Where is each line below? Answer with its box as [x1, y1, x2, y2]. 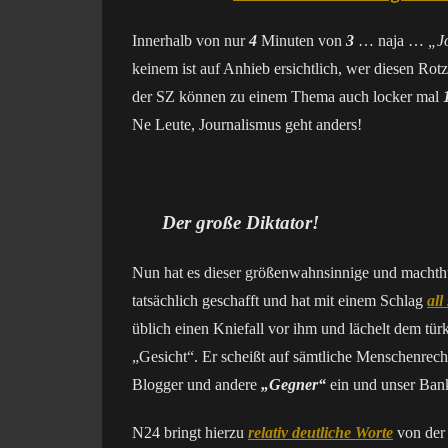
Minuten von [257, 32, 346, 49]
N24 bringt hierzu [132, 424, 248, 441]
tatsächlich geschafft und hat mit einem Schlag [132, 292, 427, 309]
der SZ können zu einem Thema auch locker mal [132, 88, 443, 105]
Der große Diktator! [162, 212, 319, 233]
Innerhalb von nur [132, 32, 249, 49]
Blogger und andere [132, 376, 261, 393]
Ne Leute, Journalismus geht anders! [132, 116, 362, 133]
